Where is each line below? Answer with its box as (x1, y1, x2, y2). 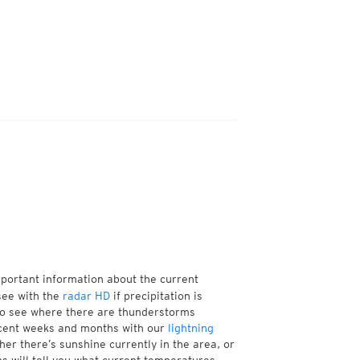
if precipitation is (109, 289, 202, 302)
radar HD (62, 289, 110, 302)
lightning (167, 321, 214, 334)
